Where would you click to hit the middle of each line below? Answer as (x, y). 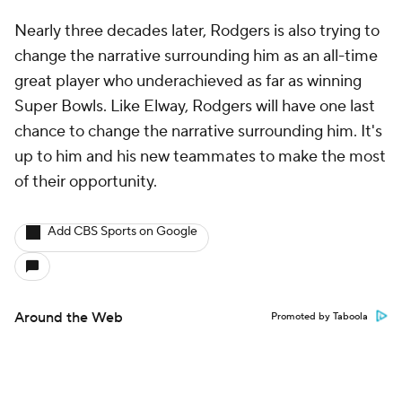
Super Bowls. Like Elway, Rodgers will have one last (195, 106)
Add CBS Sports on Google (122, 232)
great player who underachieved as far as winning (188, 81)
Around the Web (69, 318)
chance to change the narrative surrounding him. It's (198, 131)
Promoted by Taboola (319, 317)
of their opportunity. (87, 182)
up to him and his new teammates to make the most (200, 157)
